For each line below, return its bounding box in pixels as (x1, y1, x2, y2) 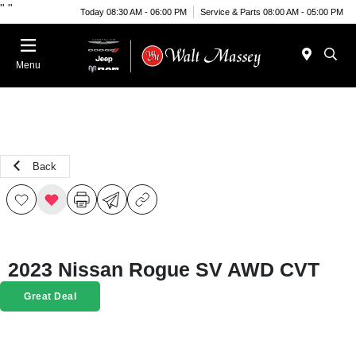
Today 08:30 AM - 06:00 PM (80, 6, 187, 17)
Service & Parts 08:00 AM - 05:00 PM (200, 6, 343, 17)
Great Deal (24, 291, 76, 302)
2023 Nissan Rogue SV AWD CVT (8, 258, 319, 281)
